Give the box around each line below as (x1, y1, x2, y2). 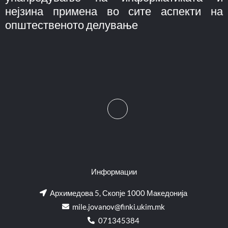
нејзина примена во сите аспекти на (5, 4, 223, 18)
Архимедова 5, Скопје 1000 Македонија (50, 188, 188, 197)
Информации (91, 167, 137, 176)
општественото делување (5, 17, 138, 32)
